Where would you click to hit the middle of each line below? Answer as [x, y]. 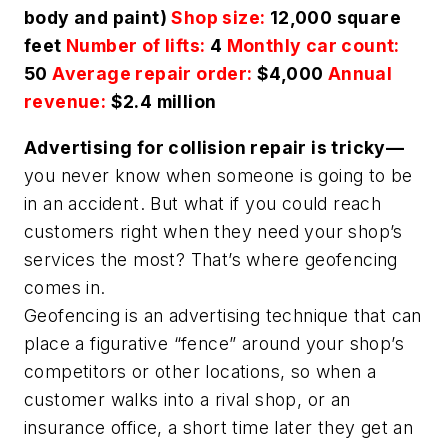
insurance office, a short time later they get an [219, 427]
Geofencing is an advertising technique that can [223, 315]
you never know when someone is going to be [218, 175]
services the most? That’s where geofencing [211, 259]
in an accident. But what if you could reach [203, 203]
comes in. [68, 287]
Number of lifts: [136, 46]
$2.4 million [163, 102]
